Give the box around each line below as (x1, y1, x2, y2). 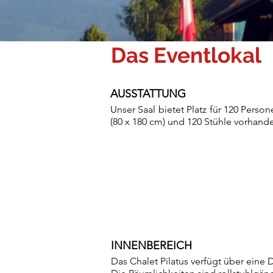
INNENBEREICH (111, 239, 192, 252)
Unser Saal (110, 104, 158, 115)
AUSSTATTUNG (110, 87, 186, 101)
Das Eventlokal (111, 43, 261, 68)
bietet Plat (158, 104, 203, 115)
